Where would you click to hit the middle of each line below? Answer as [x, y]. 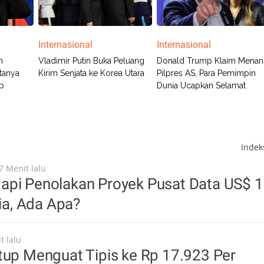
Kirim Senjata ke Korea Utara [91, 73]
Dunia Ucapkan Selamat [202, 85]
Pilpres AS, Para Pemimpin [207, 73]
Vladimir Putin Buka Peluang [91, 61]
